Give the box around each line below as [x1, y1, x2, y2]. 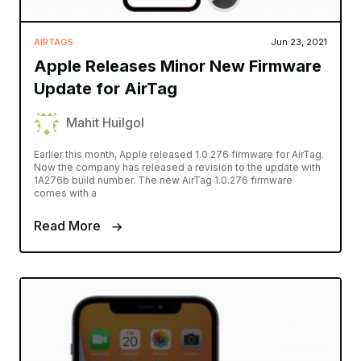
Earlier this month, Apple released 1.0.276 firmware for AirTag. [34, 148, 324, 161]
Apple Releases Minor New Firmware [34, 56, 322, 77]
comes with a [34, 187, 97, 200]
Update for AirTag [34, 79, 177, 99]
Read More [34, 218, 104, 234]
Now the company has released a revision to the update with [34, 161, 321, 174]
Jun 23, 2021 [271, 36, 327, 48]
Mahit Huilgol [66, 114, 144, 131]
